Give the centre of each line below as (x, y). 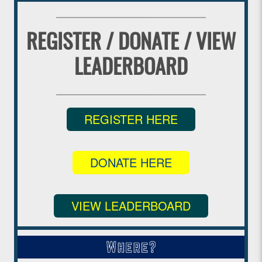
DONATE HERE (131, 162)
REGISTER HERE (131, 119)
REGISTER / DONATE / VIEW (131, 43)
